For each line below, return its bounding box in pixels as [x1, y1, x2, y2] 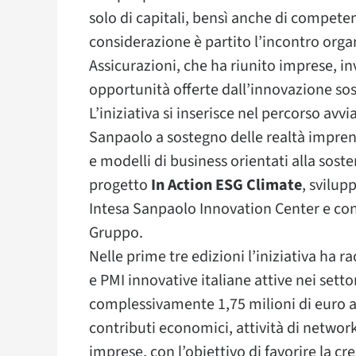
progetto [89, 173, 151, 196]
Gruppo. [89, 221, 143, 244]
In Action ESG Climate [151, 173, 302, 196]
